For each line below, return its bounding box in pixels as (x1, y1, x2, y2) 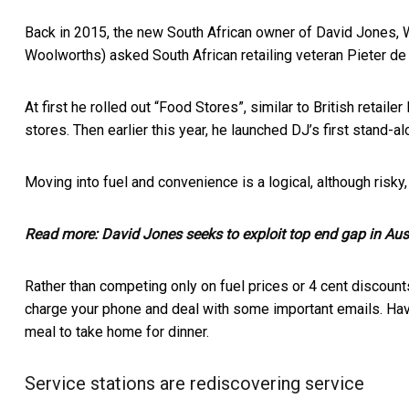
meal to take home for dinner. (25, 322, 209, 341)
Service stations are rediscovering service (25, 372, 364, 394)
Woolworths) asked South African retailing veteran (25, 46, 347, 64)
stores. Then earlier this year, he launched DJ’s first (25, 121, 352, 139)
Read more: (25, 225, 101, 243)
